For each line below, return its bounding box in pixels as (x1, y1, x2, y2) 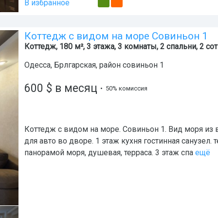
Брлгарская (54, 60, 96, 70)
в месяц (52, 82, 97, 95)
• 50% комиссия (97, 85, 147, 92)
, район (96, 60, 123, 70)
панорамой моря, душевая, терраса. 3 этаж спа (24, 148, 193, 157)
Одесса (24, 60, 51, 70)
